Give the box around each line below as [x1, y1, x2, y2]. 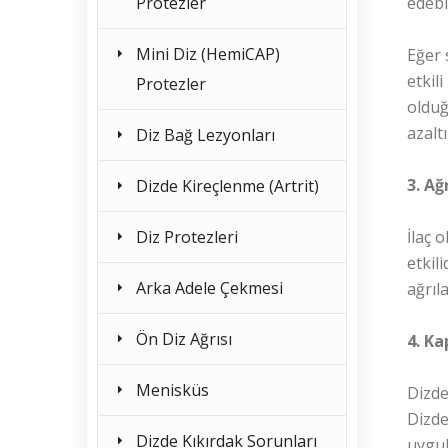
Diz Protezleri [136, 226, 238, 248]
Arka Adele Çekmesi [136, 277, 283, 299]
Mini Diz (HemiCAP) [136, 43, 280, 65]
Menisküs [136, 379, 209, 401]
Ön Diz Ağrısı [136, 328, 232, 350]
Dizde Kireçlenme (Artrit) [136, 175, 319, 197]
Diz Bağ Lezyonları [136, 124, 275, 146]
